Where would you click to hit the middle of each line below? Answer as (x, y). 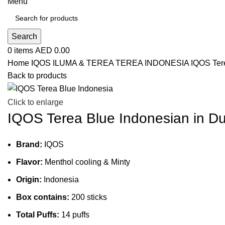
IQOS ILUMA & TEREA (73, 63)
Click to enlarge (35, 102)
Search (24, 36)
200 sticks (88, 197)
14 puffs (74, 214)
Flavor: (29, 162)
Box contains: (43, 197)
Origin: (29, 179)
